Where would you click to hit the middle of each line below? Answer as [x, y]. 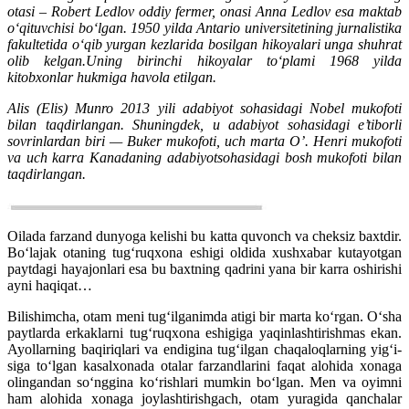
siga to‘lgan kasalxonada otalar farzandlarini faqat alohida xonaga [204, 366]
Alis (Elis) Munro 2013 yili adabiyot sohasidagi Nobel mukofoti [204, 109]
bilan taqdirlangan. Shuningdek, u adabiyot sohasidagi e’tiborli [204, 125]
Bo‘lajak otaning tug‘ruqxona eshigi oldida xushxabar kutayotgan [204, 253]
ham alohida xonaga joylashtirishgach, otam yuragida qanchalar [204, 399]
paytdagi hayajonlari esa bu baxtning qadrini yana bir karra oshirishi [204, 269]
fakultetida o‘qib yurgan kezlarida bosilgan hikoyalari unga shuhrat [204, 45]
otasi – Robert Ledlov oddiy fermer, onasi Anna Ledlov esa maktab [204, 12]
